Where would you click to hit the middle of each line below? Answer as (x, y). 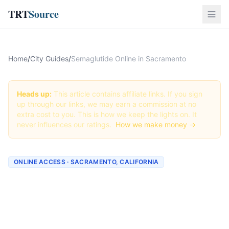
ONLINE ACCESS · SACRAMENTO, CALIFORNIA (86, 162)
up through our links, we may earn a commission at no (107, 104)
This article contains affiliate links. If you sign (127, 94)
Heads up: (34, 94)
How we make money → (156, 124)
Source (44, 14)
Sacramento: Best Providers (114, 204)
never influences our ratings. (65, 124)
